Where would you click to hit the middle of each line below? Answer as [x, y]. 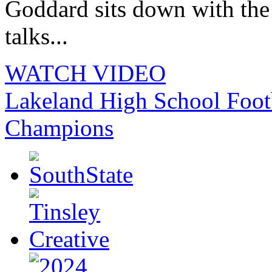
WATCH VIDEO [85, 73]
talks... [36, 36]
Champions [59, 127]
